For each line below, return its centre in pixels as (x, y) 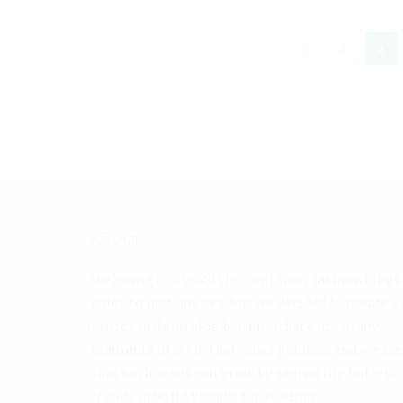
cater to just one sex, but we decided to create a (246, 303)
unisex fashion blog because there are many (236, 326)
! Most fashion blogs (335, 279)
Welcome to (133, 279)
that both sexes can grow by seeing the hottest (244, 373)
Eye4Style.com (221, 279)
